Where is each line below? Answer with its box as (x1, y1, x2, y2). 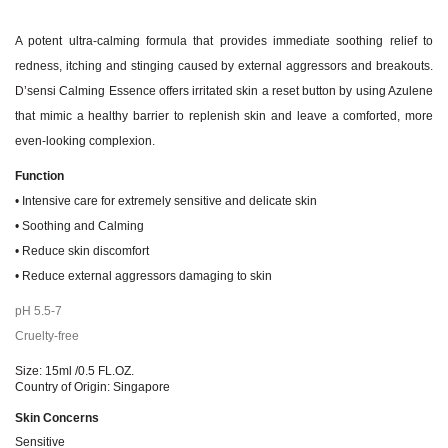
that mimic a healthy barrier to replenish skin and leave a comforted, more (15, 108, 433, 123)
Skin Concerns (15, 410, 99, 425)
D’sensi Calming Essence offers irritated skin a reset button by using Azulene (15, 83, 433, 98)
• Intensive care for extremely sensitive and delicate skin (15, 193, 317, 208)
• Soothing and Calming (15, 218, 144, 233)
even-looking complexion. (15, 133, 155, 148)
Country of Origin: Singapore (15, 379, 170, 394)
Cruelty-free (15, 328, 79, 343)
